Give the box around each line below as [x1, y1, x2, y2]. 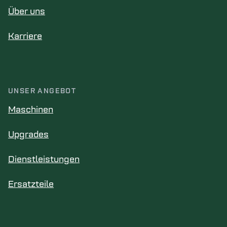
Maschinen [8, 105, 53, 115]
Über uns [8, 7, 45, 17]
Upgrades [8, 130, 49, 140]
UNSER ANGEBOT [8, 88, 77, 95]
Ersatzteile [8, 180, 54, 190]
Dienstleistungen [8, 155, 80, 165]
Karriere [8, 32, 42, 42]
